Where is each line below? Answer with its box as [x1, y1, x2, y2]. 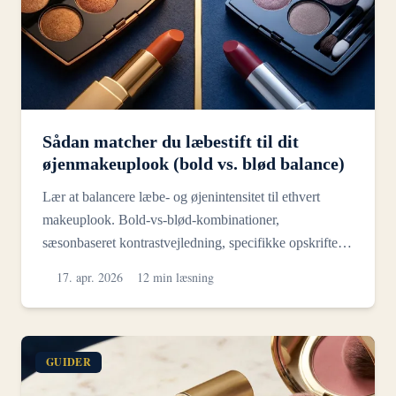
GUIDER [46, 354, 91, 369]
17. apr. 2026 [57, 268, 123, 286]
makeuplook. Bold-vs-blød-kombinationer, [42, 211, 279, 227]
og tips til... [42, 257, 104, 273]
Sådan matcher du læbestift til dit [42, 131, 299, 151]
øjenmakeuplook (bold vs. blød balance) [42, 153, 345, 173]
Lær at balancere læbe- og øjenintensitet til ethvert [42, 188, 320, 204]
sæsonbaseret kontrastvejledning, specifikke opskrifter [42, 234, 342, 250]
